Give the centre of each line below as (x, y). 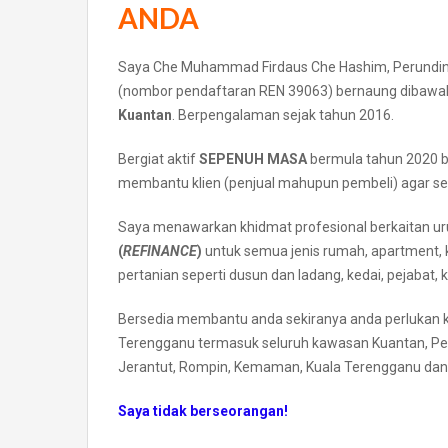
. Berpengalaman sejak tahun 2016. (283, 115)
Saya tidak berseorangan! (203, 411)
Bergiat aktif (158, 159)
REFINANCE (160, 251)
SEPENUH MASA (253, 159)
